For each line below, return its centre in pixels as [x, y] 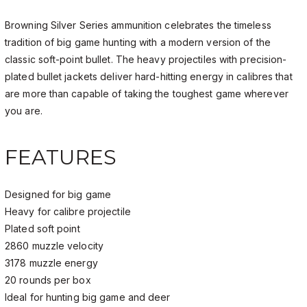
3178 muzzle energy [51, 262]
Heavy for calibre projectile [68, 211]
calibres [255, 76]
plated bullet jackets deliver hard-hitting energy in [121, 76]
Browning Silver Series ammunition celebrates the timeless [138, 25]
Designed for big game [58, 194]
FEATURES [61, 157]
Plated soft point [42, 228]
